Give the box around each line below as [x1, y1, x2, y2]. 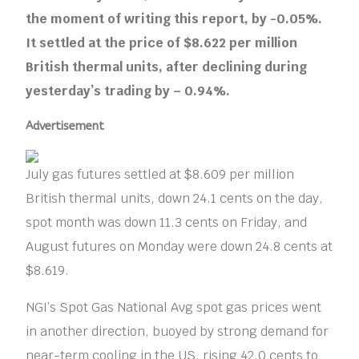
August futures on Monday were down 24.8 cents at [26, 237, 333, 255]
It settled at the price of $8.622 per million [26, 34, 298, 51]
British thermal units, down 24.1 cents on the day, [26, 189, 324, 207]
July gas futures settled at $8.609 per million [26, 165, 295, 183]
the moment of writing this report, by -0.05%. [26, 10, 323, 27]
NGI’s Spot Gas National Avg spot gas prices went [26, 298, 322, 316]
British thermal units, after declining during [26, 58, 308, 75]
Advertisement [26, 119, 105, 133]
